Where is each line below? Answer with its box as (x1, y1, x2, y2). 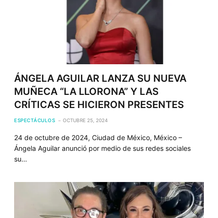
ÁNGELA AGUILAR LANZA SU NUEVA (14, 72, 187, 84)
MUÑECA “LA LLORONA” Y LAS (14, 85, 159, 97)
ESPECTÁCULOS (14, 117, 55, 123)
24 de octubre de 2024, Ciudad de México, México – (14, 133, 182, 142)
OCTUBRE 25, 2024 (63, 117, 108, 123)
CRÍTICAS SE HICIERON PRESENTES (14, 98, 187, 110)
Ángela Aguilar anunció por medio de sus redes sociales (14, 144, 191, 152)
